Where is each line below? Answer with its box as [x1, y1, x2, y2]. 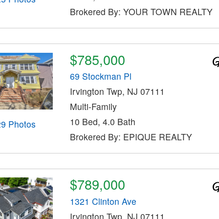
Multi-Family [69, 100, 117, 113]
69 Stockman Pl [69, 70, 131, 83]
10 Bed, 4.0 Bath [69, 115, 135, 128]
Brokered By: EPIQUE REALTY [69, 131, 192, 143]
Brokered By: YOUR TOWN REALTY [69, 5, 213, 18]
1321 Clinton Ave [69, 195, 136, 207]
